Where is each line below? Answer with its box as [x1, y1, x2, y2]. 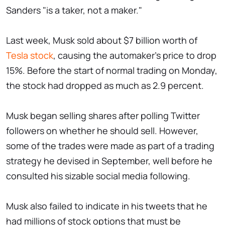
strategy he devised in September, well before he [6, 155, 212, 167]
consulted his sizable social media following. [6, 170, 190, 182]
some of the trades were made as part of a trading [6, 140, 214, 152]
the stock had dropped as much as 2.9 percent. [6, 79, 204, 92]
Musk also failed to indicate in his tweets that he [6, 200, 207, 212]
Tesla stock [6, 49, 53, 62]
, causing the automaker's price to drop [53, 49, 216, 62]
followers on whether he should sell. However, [6, 125, 198, 137]
